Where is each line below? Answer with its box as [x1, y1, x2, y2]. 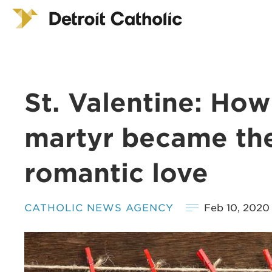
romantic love [24, 157, 208, 188]
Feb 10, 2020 [204, 202, 270, 214]
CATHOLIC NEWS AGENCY [24, 202, 174, 214]
